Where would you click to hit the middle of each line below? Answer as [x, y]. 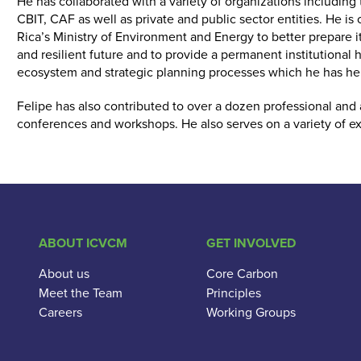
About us [64, 273]
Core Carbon [242, 273]
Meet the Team [81, 293]
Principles [234, 293]
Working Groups [251, 312]
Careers [60, 312]
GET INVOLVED [251, 243]
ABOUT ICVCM [83, 243]
